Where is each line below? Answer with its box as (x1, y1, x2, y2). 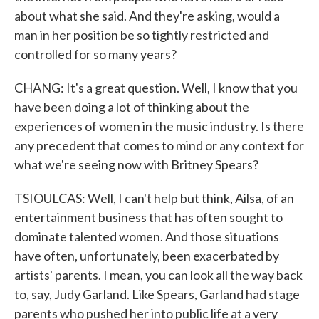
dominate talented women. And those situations (14, 229, 279, 244)
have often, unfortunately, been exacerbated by (14, 248, 279, 263)
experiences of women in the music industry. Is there (14, 118, 304, 134)
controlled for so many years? (14, 46, 177, 62)
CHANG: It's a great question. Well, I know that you (14, 80, 298, 95)
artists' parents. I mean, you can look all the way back (14, 267, 303, 283)
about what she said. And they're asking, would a (14, 8, 280, 23)
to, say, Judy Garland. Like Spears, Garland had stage (14, 286, 300, 302)
